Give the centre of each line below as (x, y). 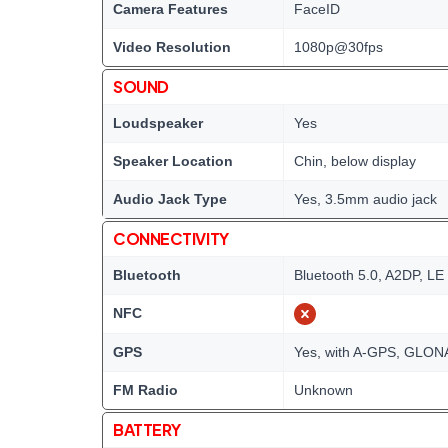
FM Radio (145, 390)
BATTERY (147, 429)
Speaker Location (173, 161)
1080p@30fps (338, 47)
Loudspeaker (158, 123)
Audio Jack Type (170, 199)
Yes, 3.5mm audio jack (365, 199)
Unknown (323, 390)
